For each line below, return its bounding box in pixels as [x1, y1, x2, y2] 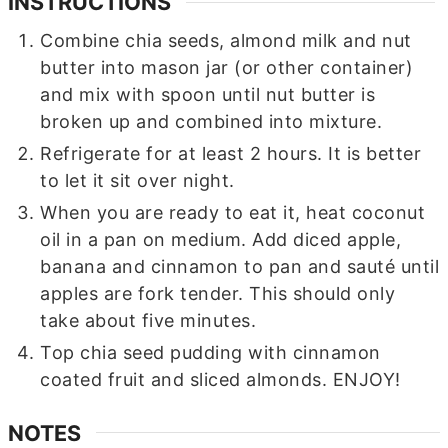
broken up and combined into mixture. [40, 111, 383, 132]
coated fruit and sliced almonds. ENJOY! [40, 369, 401, 390]
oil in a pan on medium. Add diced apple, [40, 229, 402, 250]
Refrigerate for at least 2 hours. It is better [40, 143, 422, 164]
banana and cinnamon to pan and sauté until [40, 256, 440, 277]
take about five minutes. [40, 310, 257, 331]
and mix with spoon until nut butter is [40, 84, 376, 105]
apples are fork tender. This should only [40, 283, 396, 304]
